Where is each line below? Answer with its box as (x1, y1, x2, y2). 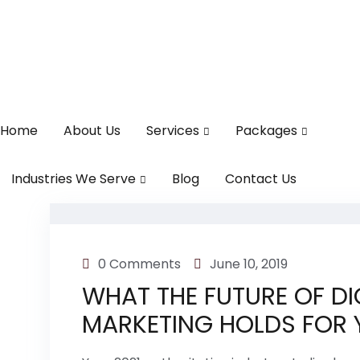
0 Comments (98, 254, 181, 273)
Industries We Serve (11, 169, 136, 188)
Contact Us (225, 169, 297, 188)
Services (146, 121, 199, 140)
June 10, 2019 (210, 254, 288, 273)
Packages (235, 121, 297, 140)
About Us (63, 121, 121, 140)
